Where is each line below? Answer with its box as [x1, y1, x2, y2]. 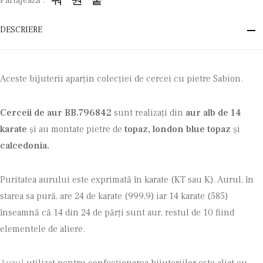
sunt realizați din [114, 107, 183, 119]
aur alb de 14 [183, 107, 241, 119]
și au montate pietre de [27, 123, 124, 135]
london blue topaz [150, 123, 233, 135]
